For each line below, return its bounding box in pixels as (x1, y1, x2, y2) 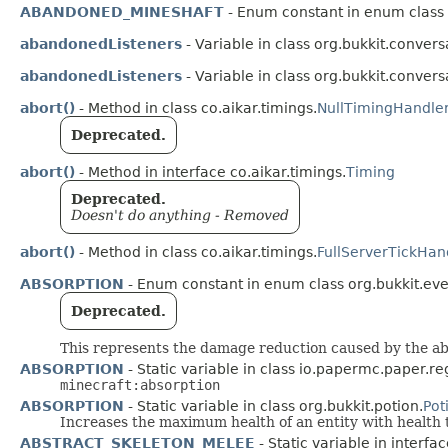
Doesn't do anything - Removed (71, 207, 289, 224)
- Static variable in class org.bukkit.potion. (124, 398, 423, 415)
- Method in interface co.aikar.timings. (75, 164, 346, 181)
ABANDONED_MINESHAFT (20, 4, 224, 21)
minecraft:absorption (60, 377, 220, 394)
